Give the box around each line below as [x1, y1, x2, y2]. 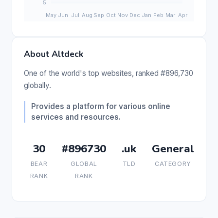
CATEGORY [155, 160, 191, 167]
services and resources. [31, 112, 121, 122]
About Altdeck [24, 48, 83, 60]
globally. [24, 80, 51, 90]
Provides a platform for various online [31, 101, 170, 111]
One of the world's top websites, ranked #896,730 [24, 68, 193, 78]
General [152, 141, 194, 156]
